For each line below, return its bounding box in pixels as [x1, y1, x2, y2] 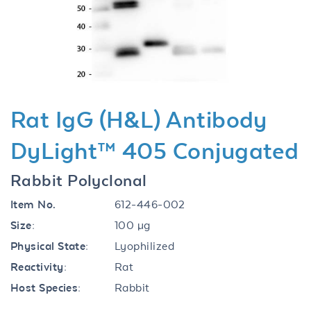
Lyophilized [115, 239, 174, 253]
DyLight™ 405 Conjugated [10, 137, 299, 164]
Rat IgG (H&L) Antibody [10, 106, 267, 133]
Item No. [10, 197, 56, 211]
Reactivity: [10, 260, 67, 274]
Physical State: [10, 239, 89, 253]
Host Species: [10, 280, 81, 294]
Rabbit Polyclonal [10, 171, 147, 190]
